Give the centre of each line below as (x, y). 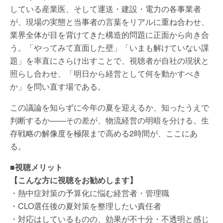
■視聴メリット (36, 167)
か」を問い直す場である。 (58, 86)
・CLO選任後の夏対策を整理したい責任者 (86, 206)
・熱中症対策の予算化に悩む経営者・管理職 (90, 193)
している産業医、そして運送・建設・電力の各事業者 (106, 8)
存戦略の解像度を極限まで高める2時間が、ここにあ (104, 133)
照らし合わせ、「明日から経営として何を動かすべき (106, 73)
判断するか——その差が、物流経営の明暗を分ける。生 (110, 120)
